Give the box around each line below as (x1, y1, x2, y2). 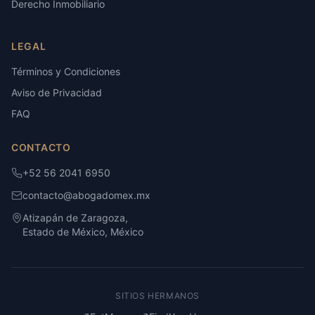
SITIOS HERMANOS (115, 290, 200, 301)
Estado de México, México (22, 226, 143, 238)
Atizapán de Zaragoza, (22, 212, 128, 224)
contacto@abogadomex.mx (22, 189, 150, 201)
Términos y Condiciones (11, 65, 120, 77)
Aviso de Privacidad (11, 86, 102, 98)
